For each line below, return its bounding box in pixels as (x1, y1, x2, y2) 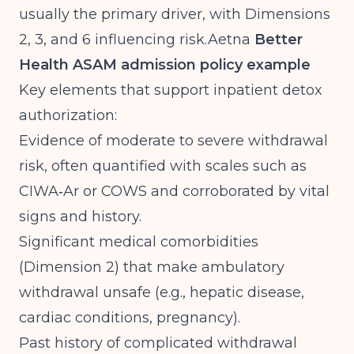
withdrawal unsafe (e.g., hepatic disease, (19, 284, 304, 301)
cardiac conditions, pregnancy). (19, 309, 240, 326)
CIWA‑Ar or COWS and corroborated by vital (19, 183, 330, 200)
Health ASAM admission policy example (19, 56, 311, 73)
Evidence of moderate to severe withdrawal (19, 132, 328, 149)
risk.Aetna (179, 31, 250, 48)
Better (250, 31, 303, 48)
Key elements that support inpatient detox (19, 81, 322, 99)
